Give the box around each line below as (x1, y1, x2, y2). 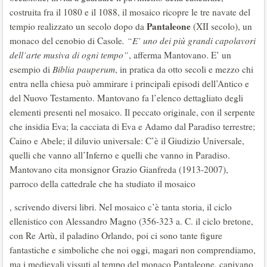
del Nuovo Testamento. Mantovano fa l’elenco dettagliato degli (10, 91, 243, 104)
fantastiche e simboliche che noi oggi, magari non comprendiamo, (10, 243, 256, 256)
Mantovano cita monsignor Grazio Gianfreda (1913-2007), (10, 163, 228, 175)
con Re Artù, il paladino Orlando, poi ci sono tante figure (10, 229, 222, 241)
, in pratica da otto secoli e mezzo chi (115, 63, 253, 75)
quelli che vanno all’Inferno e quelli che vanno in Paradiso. (10, 148, 230, 161)
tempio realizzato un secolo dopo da (10, 20, 147, 32)
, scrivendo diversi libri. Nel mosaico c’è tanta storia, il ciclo (10, 200, 232, 213)
